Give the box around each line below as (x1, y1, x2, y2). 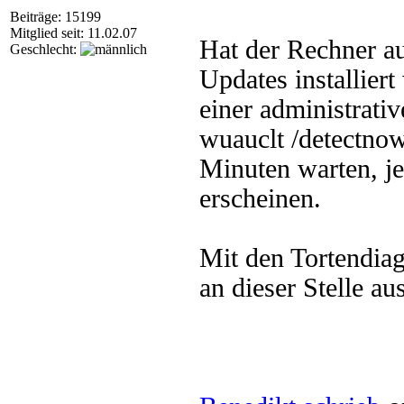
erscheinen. (199, 184, 321, 213)
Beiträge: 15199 (10, 9, 101, 24)
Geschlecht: (10, 41, 80, 57)
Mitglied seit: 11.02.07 (10, 25, 137, 41)
